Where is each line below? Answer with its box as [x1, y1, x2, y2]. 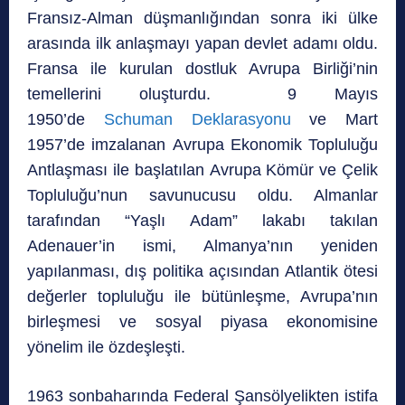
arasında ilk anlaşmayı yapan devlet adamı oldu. [27, 34, 378, 53]
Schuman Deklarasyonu [103, 110, 291, 129]
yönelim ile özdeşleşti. [27, 338, 185, 357]
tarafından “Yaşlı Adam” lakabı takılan [27, 212, 378, 231]
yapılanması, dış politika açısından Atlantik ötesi [27, 262, 378, 281]
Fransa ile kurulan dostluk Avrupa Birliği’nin [27, 60, 378, 79]
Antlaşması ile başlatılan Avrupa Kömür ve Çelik [27, 161, 378, 180]
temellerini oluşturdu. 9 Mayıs [27, 85, 378, 104]
